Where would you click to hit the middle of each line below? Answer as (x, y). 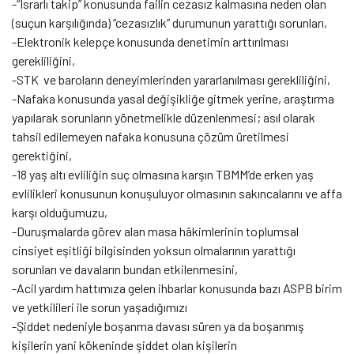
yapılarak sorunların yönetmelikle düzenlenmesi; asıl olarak (164, 117)
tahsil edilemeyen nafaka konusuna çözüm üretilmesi (151, 136)
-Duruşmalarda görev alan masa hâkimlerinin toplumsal (155, 231)
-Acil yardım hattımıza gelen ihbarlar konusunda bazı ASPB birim (177, 288)
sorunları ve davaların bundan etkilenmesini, (125, 269)
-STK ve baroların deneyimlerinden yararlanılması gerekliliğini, (172, 79)
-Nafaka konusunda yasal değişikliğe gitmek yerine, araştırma (173, 98)
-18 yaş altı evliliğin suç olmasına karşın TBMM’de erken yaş (163, 174)
